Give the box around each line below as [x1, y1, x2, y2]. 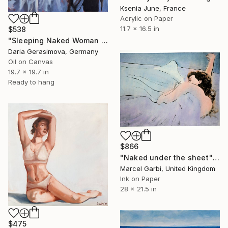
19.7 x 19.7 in [8, 67, 49, 76]
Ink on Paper [120, 175, 160, 183]
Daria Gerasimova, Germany [8, 47, 98, 55]
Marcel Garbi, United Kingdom [120, 164, 215, 173]
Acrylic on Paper [120, 14, 173, 22]
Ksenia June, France [120, 4, 186, 12]
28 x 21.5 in [120, 185, 157, 193]
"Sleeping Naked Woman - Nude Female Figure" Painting [101, 36, 108, 45]
